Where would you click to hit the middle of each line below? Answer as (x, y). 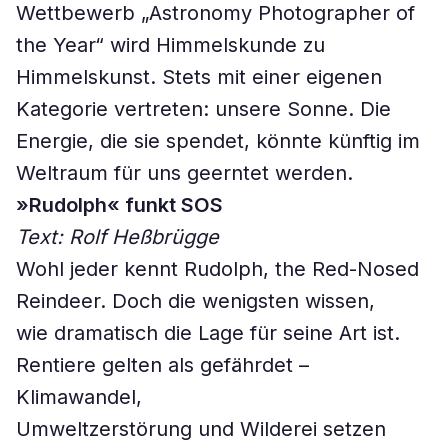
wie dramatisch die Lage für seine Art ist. (208, 333)
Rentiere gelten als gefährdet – (162, 365)
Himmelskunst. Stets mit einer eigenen (199, 77)
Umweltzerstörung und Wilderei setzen (201, 429)
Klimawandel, (79, 397)
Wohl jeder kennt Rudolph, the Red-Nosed (217, 269)
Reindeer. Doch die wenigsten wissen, (195, 301)
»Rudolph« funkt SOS (119, 205)
